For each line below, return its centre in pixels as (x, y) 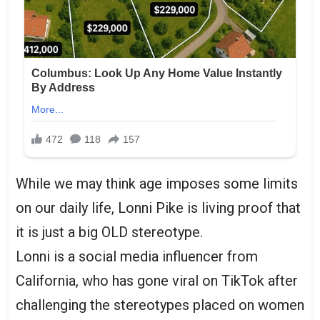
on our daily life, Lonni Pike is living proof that (158, 208)
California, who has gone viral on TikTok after (157, 281)
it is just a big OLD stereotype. (109, 232)
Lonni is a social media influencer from (137, 257)
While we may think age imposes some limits (157, 184)
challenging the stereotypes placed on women (160, 305)
